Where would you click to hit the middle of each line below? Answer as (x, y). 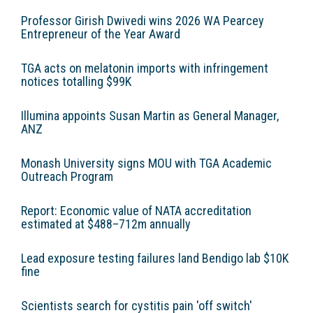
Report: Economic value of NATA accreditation (136, 211)
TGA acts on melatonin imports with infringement (145, 68)
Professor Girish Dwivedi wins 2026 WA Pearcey (143, 21)
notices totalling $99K (76, 81)
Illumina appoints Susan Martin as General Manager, (150, 116)
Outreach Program (67, 176)
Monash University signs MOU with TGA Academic (146, 163)
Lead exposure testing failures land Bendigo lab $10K (155, 258)
